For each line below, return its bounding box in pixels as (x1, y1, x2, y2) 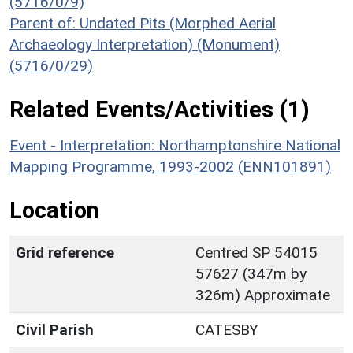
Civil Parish (16, 320, 94, 339)
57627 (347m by (195, 264, 307, 283)
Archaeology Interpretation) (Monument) (9, 35, 280, 54)
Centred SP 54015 (195, 243, 318, 262)
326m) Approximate (195, 285, 330, 304)
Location (9, 196, 99, 224)
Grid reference (16, 243, 114, 262)
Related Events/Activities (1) (9, 95, 310, 123)
